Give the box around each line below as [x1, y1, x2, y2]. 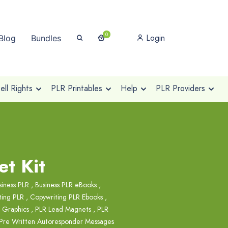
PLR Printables [50, 82, 102, 94]
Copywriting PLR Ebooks [30, 192, 103, 202]
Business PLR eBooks [35, 180, 97, 190]
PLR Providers [155, 82, 205, 94]
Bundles [31, 33, 61, 43]
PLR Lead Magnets [35, 204, 91, 214]
